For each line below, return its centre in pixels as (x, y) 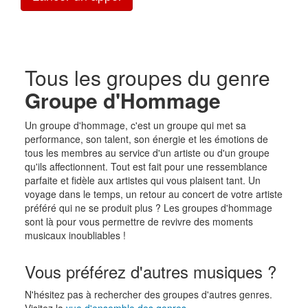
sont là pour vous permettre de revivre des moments (139, 221)
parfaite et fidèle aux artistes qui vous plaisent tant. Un (142, 180)
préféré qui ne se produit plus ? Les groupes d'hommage (148, 207)
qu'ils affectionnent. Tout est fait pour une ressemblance (146, 166)
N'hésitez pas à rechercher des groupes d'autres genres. (148, 294)
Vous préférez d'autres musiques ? (150, 271)
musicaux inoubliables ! (75, 235)
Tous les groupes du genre (147, 77)
